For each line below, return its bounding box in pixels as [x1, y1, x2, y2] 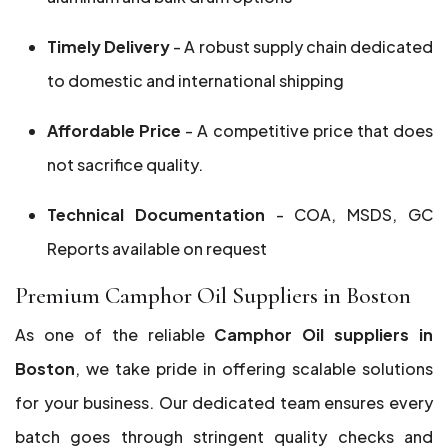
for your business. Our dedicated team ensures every [15, 392, 433, 413]
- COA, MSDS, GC [264, 204, 434, 225]
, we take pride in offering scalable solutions [75, 358, 433, 379]
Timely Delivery [47, 36, 171, 57]
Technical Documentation [47, 204, 265, 225]
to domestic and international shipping [47, 70, 344, 91]
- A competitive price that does [181, 120, 434, 141]
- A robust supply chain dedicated [170, 36, 434, 57]
